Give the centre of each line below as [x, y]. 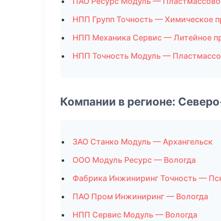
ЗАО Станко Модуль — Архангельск [143, 142]
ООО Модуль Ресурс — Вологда [134, 160]
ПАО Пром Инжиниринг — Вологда [140, 196]
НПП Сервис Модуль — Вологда [135, 215]
